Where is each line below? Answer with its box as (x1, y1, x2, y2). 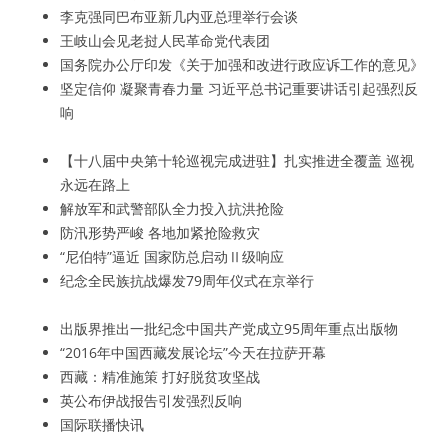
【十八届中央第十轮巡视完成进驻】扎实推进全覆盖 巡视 (60, 151, 414, 170)
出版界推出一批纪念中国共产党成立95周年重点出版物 (60, 319, 398, 338)
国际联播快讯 (60, 415, 144, 434)
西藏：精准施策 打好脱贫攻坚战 (60, 367, 260, 386)
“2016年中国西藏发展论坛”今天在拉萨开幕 (60, 343, 326, 362)
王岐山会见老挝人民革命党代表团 (60, 31, 270, 50)
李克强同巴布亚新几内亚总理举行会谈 (60, 7, 298, 26)
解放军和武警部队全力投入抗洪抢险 (60, 199, 284, 218)
